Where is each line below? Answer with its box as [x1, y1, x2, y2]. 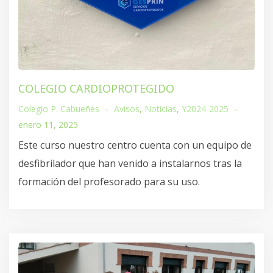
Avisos [114, 102, 140, 115]
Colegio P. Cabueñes [18, 102, 99, 115]
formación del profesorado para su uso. [18, 174, 200, 188]
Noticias [144, 102, 177, 115]
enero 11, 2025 [18, 118, 78, 130]
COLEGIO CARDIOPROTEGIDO [18, 80, 174, 96]
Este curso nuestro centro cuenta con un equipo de [18, 138, 252, 152]
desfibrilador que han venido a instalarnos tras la [18, 156, 242, 170]
